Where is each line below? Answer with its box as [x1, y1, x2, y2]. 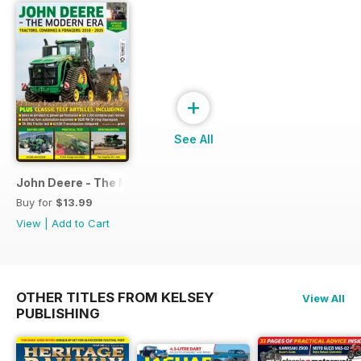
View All [302, 291, 345, 305]
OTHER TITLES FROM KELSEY [16, 288, 214, 305]
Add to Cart [52, 216, 110, 230]
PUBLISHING [16, 305, 100, 322]
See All [173, 131, 214, 146]
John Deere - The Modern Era [16, 175, 185, 189]
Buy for [16, 195, 56, 209]
